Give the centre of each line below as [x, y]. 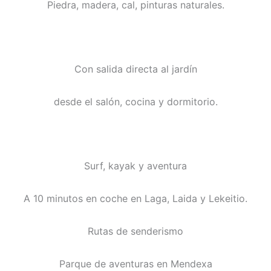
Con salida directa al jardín [135, 69]
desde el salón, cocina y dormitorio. [135, 102]
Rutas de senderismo [135, 231]
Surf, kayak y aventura [135, 166]
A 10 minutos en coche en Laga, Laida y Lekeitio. [135, 199]
